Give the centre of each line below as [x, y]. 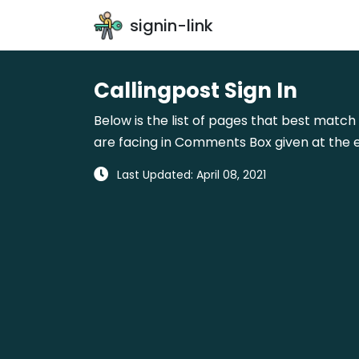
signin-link [171, 26]
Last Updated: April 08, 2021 [192, 175]
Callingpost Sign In [196, 91]
